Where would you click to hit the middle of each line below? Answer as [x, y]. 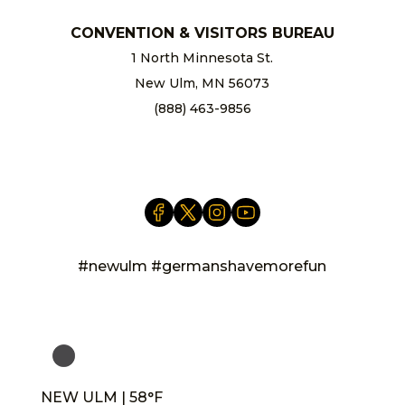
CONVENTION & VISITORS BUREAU [202, 33]
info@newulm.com [202, 133]
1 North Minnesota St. [202, 57]
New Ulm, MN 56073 [202, 83]
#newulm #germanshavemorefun [202, 266]
